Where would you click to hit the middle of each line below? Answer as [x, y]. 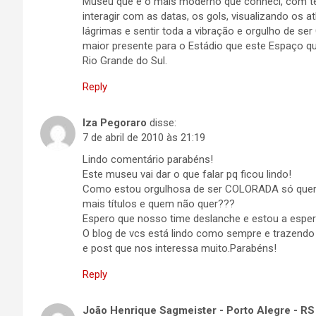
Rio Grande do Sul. [125, 61]
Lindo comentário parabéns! [148, 159]
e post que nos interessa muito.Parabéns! [180, 248]
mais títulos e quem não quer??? [159, 204]
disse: [163, 123]
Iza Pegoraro [115, 123]
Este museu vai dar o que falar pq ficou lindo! [187, 174]
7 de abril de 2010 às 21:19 [144, 138]
